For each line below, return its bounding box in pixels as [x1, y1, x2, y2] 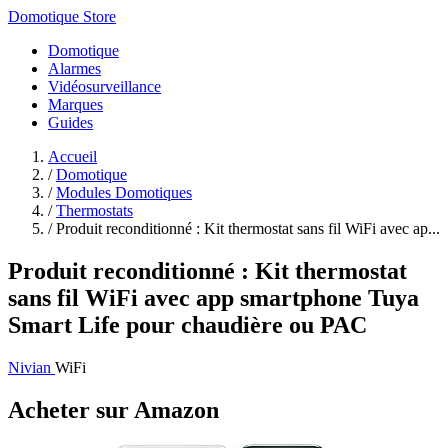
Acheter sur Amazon [8, 396, 219, 423]
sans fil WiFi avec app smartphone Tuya [8, 284, 419, 311]
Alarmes [48, 60, 101, 77]
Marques [48, 96, 103, 113]
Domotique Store [8, 8, 116, 25]
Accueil [48, 148, 97, 165]
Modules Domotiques [56, 184, 192, 201]
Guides [48, 114, 93, 131]
